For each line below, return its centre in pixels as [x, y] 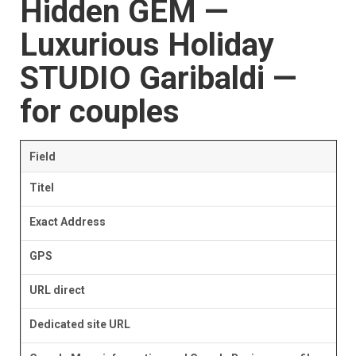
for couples [99, 112]
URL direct [57, 290]
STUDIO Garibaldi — [158, 79]
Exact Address [67, 222]
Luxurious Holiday [147, 45]
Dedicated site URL [79, 325]
